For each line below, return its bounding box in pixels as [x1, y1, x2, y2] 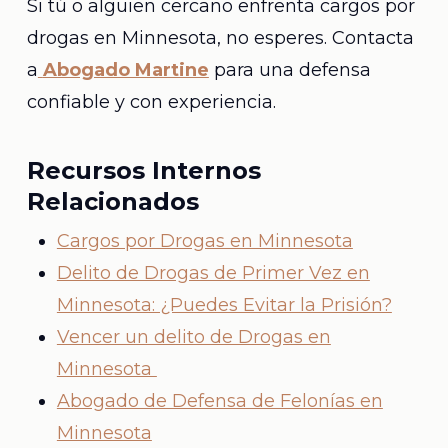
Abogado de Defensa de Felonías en [56, 390, 383, 412]
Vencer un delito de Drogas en [56, 326, 331, 348]
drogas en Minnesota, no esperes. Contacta [26, 27, 414, 49]
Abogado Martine [42, 59, 209, 81]
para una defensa [208, 59, 371, 81]
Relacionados [26, 187, 199, 216]
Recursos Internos [26, 156, 261, 185]
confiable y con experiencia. [26, 91, 276, 113]
